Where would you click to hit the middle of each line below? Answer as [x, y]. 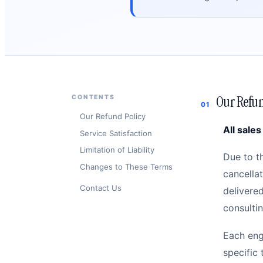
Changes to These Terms [126, 166]
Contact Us [101, 188]
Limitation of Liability [117, 150]
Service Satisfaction [116, 133]
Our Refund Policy [113, 116]
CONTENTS [93, 97]
